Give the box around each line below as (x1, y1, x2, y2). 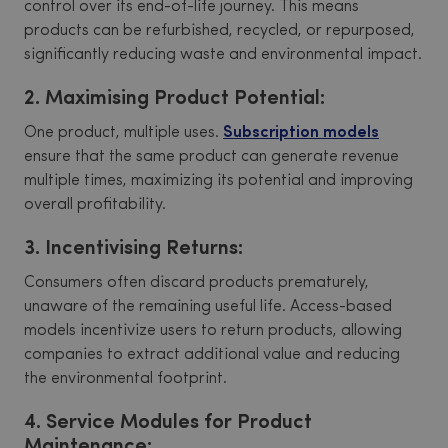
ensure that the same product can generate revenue (24, 149, 399, 165)
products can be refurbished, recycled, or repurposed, (24, 23, 415, 39)
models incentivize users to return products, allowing (24, 323, 402, 339)
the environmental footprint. (24, 371, 227, 387)
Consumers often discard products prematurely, (24, 275, 369, 291)
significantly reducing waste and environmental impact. (24, 47, 422, 63)
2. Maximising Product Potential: (24, 89, 325, 109)
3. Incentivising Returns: (24, 239, 243, 259)
